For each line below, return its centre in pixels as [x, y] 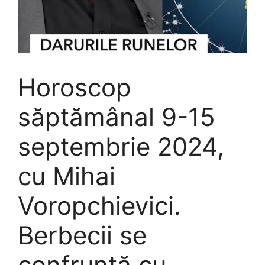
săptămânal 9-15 [117, 117]
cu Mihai [67, 176]
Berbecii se [82, 235]
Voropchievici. [99, 205]
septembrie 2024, [121, 146]
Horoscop [75, 87]
